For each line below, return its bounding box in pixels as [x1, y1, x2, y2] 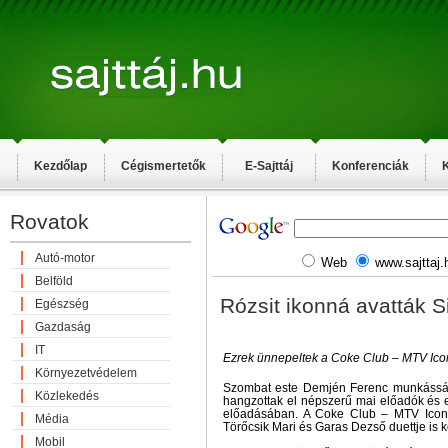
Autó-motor [35, 251, 95, 265]
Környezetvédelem [35, 366, 137, 380]
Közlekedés [35, 389, 99, 403]
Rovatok [10, 210, 89, 233]
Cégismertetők [121, 159, 206, 173]
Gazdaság [35, 320, 91, 334]
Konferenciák [332, 159, 409, 173]
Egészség [35, 297, 89, 311]
